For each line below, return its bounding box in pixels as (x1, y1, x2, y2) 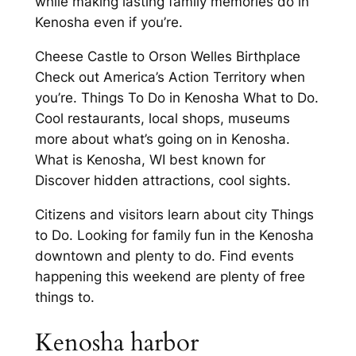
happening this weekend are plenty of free (34, 268, 305, 284)
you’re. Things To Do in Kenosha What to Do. (34, 90, 319, 106)
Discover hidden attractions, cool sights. (34, 172, 291, 189)
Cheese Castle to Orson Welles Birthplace (34, 48, 300, 65)
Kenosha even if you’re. (34, 14, 183, 31)
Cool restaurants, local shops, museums (34, 110, 290, 127)
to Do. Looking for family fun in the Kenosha (34, 226, 314, 243)
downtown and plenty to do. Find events (34, 247, 294, 264)
